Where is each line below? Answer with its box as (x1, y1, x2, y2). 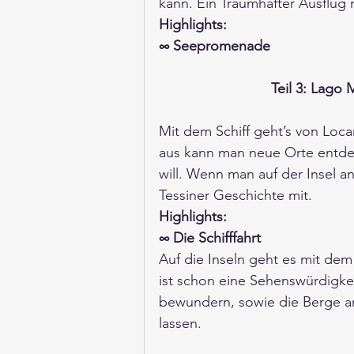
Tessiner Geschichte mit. (159, 186, 316, 205)
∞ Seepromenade (159, 37, 270, 55)
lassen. (159, 314, 205, 333)
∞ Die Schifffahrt (159, 229, 261, 247)
